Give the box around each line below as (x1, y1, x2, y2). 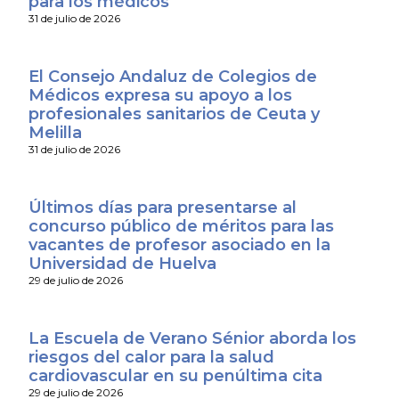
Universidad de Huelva (28, 253, 216, 273)
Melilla (28, 122, 82, 142)
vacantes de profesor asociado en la (28, 234, 330, 255)
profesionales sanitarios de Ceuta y (28, 103, 320, 124)
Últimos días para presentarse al (28, 197, 297, 217)
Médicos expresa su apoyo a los (28, 85, 292, 105)
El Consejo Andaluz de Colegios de (28, 66, 317, 86)
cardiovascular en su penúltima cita (28, 365, 322, 386)
